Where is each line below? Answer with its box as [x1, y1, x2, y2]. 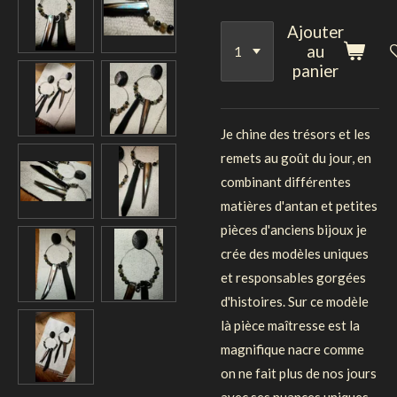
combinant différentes [221, 173, 351, 190]
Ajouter [287, 20, 345, 42]
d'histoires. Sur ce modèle [221, 292, 369, 309]
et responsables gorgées [221, 269, 366, 285]
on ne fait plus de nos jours [221, 364, 377, 381]
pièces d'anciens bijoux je [221, 221, 367, 237]
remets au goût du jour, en [221, 149, 371, 166]
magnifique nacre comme [221, 340, 364, 357]
